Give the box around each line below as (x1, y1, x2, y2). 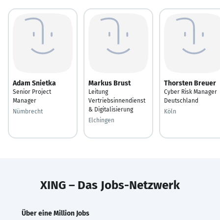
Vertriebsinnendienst (88, 97, 145, 104)
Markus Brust (88, 79, 131, 87)
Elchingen (88, 116, 114, 124)
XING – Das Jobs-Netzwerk (40, 178, 180, 192)
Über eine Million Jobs (22, 209, 89, 218)
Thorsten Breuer (164, 79, 216, 87)
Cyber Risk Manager (164, 88, 217, 95)
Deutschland (164, 97, 198, 104)
